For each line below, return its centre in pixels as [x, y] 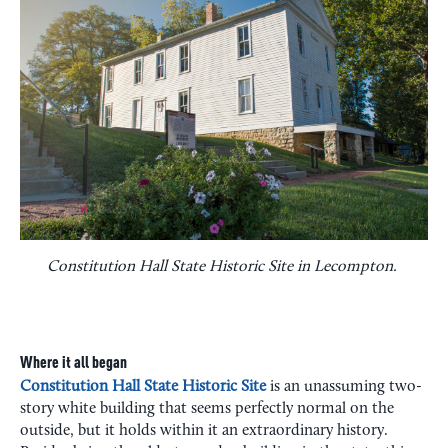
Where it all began [73, 364]
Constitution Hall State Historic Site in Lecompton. [224, 267]
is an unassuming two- [344, 387]
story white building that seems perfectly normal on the [207, 409]
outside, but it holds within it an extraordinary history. [204, 431]
